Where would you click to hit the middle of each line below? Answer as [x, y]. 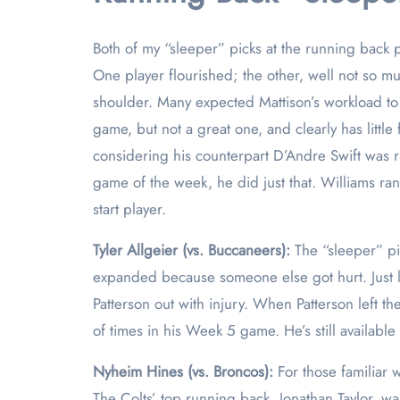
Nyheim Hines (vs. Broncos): [185, 371]
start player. [132, 209]
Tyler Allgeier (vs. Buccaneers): [194, 250]
